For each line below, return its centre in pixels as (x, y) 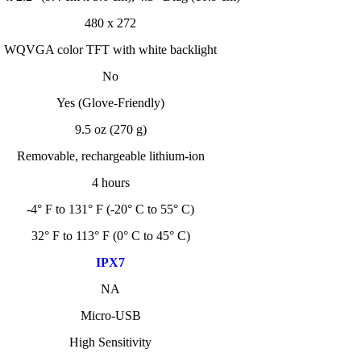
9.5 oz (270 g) (110, 129)
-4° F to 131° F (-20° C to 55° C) (110, 209)
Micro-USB (110, 315)
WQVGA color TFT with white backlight (110, 50)
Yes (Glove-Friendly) (110, 103)
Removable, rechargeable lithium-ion (110, 156)
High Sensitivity (110, 342)
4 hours (110, 183)
